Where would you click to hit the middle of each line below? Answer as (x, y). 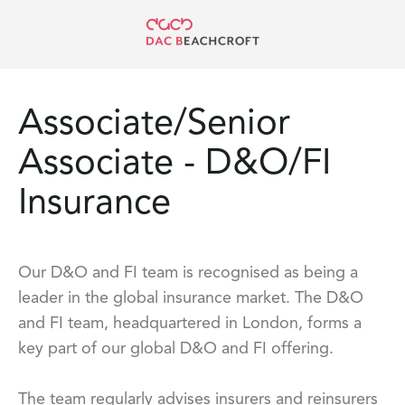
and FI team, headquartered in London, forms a (190, 324)
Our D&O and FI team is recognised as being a (188, 273)
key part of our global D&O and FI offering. (176, 349)
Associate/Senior (154, 125)
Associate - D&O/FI (174, 165)
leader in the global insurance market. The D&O (191, 298)
